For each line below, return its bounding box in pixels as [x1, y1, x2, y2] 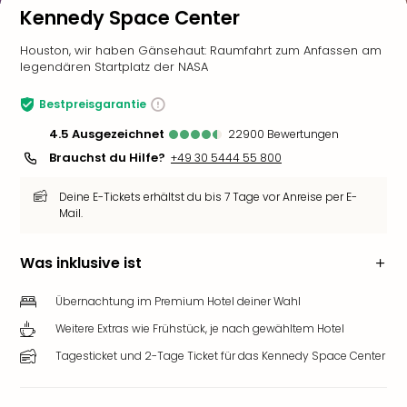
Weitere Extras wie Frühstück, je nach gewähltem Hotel [55, 321, 344, 336]
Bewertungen [267, 126, 339, 142]
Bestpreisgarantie [39, 96, 146, 112]
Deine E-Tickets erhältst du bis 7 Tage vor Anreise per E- [59, 189, 357, 204]
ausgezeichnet [80, 125, 164, 143]
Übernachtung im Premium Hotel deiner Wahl [55, 293, 301, 309]
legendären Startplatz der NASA [20, 58, 208, 75]
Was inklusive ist [20, 253, 142, 273]
